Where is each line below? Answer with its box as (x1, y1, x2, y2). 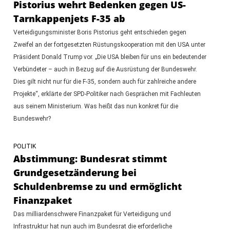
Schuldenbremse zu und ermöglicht (13, 180, 182, 193)
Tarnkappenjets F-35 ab (13, 12, 125, 25)
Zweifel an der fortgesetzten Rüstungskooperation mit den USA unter (13, 41, 205, 48)
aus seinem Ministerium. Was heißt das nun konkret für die (13, 102, 178, 110)
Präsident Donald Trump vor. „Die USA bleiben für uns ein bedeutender (13, 53, 206, 61)
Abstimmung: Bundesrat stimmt (13, 152, 167, 165)
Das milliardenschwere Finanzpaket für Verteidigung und (13, 210, 171, 218)
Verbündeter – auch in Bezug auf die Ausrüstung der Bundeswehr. (13, 65, 197, 73)
